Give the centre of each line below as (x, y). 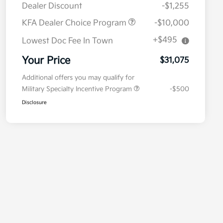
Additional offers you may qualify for (78, 78)
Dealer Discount (52, 6)
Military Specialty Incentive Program (78, 89)
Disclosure (34, 103)
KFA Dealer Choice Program (75, 23)
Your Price (46, 61)
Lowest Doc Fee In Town (67, 41)
